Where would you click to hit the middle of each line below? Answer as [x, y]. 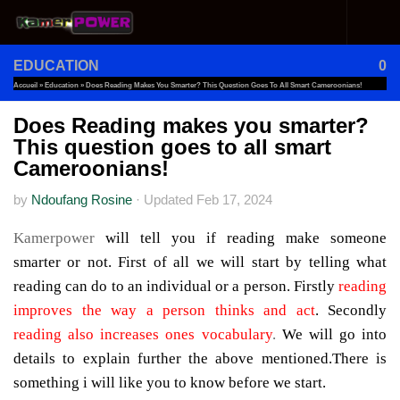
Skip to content [82, 26]
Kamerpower [59, 237]
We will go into [334, 334]
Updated [170, 200]
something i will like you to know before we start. [170, 382]
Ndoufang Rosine [82, 200]
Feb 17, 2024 [234, 200]
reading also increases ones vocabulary [143, 334]
